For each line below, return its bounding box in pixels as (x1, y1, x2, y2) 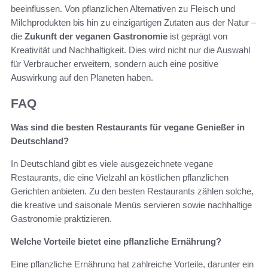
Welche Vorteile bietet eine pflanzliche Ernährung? (11, 236, 221, 246)
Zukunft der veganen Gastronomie (25, 31, 167, 41)
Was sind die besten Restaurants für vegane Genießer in (11, 121, 245, 132)
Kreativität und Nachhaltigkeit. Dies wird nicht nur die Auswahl (11, 44, 250, 55)
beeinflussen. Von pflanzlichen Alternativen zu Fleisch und (11, 3, 235, 14)
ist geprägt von (167, 31, 227, 41)
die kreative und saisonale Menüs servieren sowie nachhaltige (11, 199, 252, 210)
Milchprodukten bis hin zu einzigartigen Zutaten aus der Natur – (11, 17, 256, 28)
